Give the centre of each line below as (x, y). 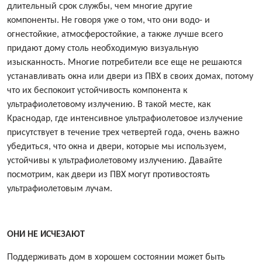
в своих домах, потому (207, 77)
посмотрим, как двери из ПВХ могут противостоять (108, 175)
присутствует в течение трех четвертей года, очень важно (123, 133)
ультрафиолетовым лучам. (60, 189)
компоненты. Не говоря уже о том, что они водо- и (108, 21)
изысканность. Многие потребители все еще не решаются (125, 63)
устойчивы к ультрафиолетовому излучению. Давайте (115, 161)
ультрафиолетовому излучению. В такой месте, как (109, 105)
